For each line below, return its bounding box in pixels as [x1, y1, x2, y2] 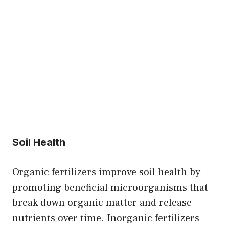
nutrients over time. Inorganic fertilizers [12, 211, 199, 225]
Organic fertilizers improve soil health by [12, 165, 200, 179]
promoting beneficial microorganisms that [12, 180, 208, 194]
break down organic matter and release [12, 196, 192, 210]
